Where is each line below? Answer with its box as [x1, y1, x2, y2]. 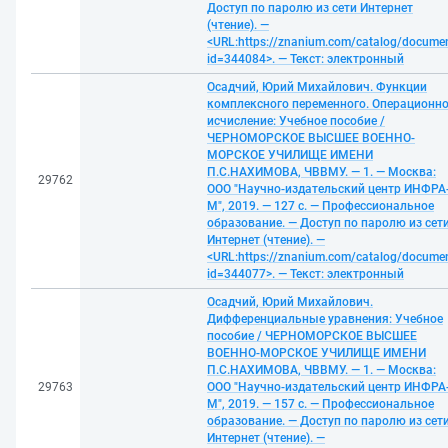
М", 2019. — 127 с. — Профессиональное [207, 199, 434, 213]
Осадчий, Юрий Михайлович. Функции [207, 80, 427, 94]
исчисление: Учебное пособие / [207, 114, 385, 128]
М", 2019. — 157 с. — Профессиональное [207, 397, 434, 411]
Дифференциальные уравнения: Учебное [207, 312, 443, 326]
